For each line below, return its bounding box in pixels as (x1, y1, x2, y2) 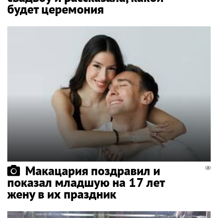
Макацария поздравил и (25, 163, 160, 179)
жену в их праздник (7, 186, 116, 202)
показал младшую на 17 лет (7, 174, 164, 191)
